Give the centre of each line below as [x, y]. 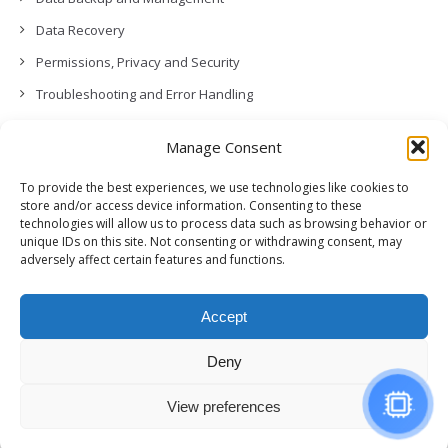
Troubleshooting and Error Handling [144, 94]
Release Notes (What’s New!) [122, 190]
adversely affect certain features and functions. [152, 259]
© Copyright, [59, 424]
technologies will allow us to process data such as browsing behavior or [223, 223]
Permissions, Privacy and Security [138, 62]
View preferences [224, 406]
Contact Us [68, 126]
